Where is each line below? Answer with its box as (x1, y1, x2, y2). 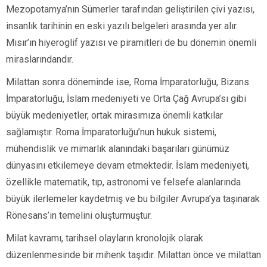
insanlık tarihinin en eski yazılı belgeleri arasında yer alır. (6, 20, 238, 32)
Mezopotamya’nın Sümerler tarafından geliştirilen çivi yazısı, (6, 4, 254, 15)
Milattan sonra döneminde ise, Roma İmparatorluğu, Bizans (6, 76, 249, 88)
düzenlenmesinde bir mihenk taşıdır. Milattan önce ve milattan (6, 249, 261, 261)
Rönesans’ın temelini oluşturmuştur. (6, 210, 152, 222)
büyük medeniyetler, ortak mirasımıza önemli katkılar (6, 110, 223, 122)
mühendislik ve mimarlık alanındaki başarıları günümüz (6, 143, 229, 155)
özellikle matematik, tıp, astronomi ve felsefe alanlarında (6, 176, 241, 188)
